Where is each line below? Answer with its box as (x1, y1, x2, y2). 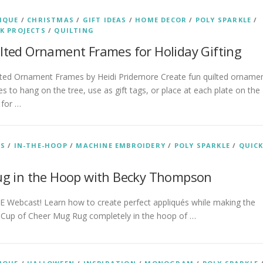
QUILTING (54, 26, 95, 35)
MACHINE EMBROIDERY (76, 141, 166, 150)
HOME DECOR (135, 15, 187, 24)
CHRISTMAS (27, 15, 75, 24)
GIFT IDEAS (82, 15, 127, 24)
